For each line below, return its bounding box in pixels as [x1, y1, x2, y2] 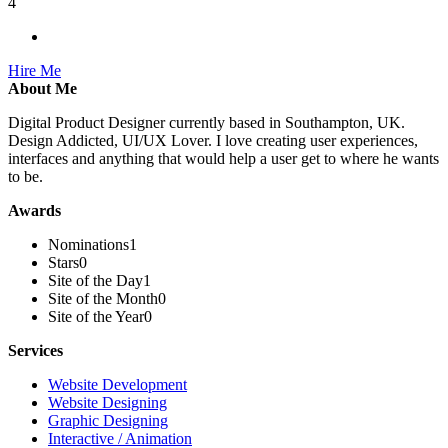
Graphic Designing [48, 411, 168, 429]
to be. [8, 167, 43, 185]
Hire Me [8, 61, 61, 79]
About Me [8, 79, 77, 97]
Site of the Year [48, 307, 144, 325]
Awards [8, 201, 61, 219]
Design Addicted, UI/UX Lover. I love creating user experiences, [8, 131, 418, 149]
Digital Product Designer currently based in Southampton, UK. [8, 113, 405, 131]
